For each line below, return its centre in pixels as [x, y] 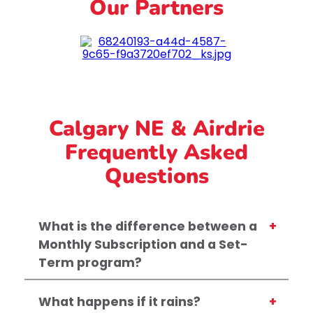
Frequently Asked [156, 153]
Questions [156, 176]
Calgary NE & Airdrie [156, 129]
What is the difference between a [148, 227]
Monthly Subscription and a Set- [143, 245]
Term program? [90, 263]
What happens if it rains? [119, 302]
